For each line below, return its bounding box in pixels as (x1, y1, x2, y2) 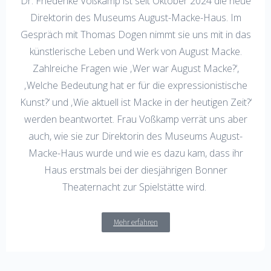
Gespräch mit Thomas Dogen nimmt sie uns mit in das (20, 27, 251, 41)
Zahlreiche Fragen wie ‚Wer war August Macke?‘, (32, 61, 239, 75)
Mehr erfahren (113, 217, 158, 227)
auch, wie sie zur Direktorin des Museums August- (28, 129, 243, 143)
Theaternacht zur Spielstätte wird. (62, 180, 209, 194)
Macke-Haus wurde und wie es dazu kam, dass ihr (28, 146, 243, 160)
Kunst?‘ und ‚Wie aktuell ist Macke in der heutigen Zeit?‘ (19, 95, 252, 109)
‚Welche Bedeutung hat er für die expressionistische (24, 78, 247, 92)
